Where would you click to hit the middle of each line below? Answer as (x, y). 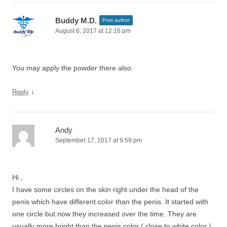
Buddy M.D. (76, 21)
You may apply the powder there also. (73, 68)
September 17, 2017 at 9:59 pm (99, 140)
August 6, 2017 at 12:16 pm (93, 31)
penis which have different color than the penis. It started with (110, 202)
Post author (116, 20)
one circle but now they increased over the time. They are (104, 214)
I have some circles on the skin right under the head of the (105, 190)
